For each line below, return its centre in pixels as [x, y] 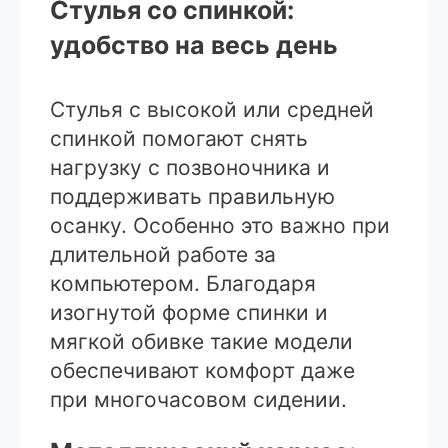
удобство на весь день [194, 45]
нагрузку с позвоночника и [190, 168]
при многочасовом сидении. [198, 400]
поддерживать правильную [192, 197]
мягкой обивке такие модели [201, 342]
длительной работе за [163, 255]
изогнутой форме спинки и [189, 313]
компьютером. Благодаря [183, 284]
